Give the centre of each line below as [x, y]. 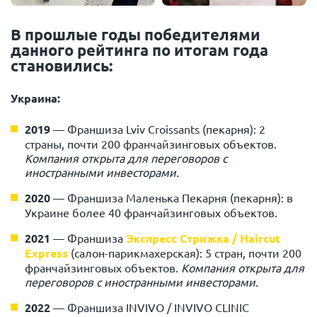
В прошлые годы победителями [136, 35]
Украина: [35, 98]
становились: [62, 66]
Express [46, 253]
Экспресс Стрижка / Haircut [203, 238]
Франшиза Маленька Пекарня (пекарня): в [179, 198]
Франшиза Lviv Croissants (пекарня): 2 [165, 129]
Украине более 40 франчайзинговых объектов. [151, 213]
